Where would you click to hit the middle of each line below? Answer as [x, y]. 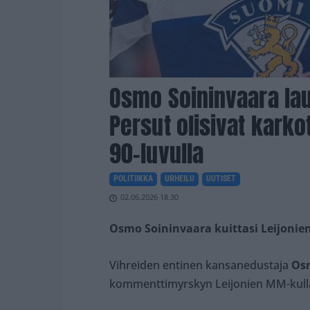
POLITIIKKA [133, 179]
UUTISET [221, 179]
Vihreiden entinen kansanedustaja [200, 265]
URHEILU [180, 179]
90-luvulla [156, 154]
